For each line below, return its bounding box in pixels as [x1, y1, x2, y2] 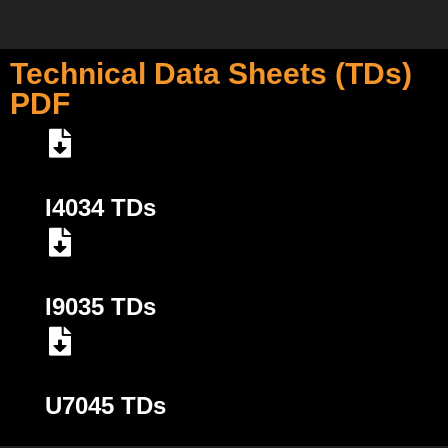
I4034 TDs [45, 193, 156, 221]
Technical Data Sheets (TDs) [10, 56, 412, 90]
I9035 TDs [45, 292, 156, 320]
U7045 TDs [45, 391, 166, 419]
